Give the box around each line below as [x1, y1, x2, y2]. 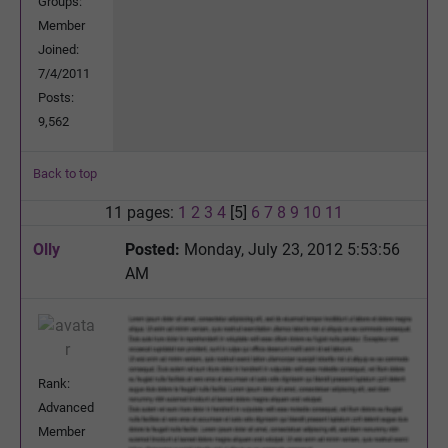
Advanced [38, 399, 94, 415]
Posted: [125, 239, 180, 259]
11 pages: [105, 202, 178, 222]
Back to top [33, 165, 97, 181]
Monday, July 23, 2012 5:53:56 [180, 239, 400, 259]
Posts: [38, 89, 74, 105]
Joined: [38, 41, 79, 57]
